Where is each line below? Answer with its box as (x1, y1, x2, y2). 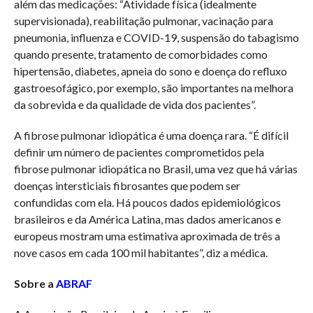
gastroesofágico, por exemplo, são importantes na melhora (13, 80, 293, 94)
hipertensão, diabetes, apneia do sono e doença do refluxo (13, 64, 287, 78)
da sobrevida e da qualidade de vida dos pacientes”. (13, 97, 256, 111)
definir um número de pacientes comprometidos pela (13, 145, 264, 159)
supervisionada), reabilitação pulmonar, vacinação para (13, 13, 273, 27)
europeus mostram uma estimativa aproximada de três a (13, 228, 280, 242)
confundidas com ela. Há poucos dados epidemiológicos (13, 195, 281, 209)
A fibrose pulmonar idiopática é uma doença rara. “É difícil (13, 128, 289, 142)
